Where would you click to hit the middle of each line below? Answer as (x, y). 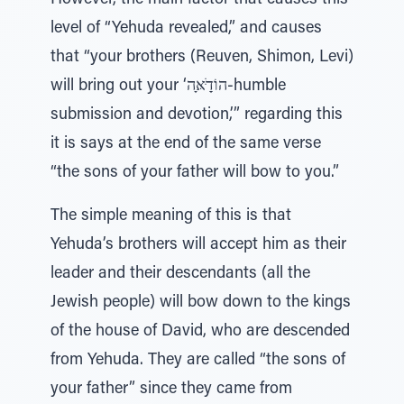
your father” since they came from (171, 390)
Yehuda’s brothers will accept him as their (198, 245)
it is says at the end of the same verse (186, 144)
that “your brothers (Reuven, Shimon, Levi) (202, 58)
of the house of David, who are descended (200, 332)
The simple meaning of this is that (171, 216)
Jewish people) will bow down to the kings (201, 303)
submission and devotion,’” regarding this (197, 115)
